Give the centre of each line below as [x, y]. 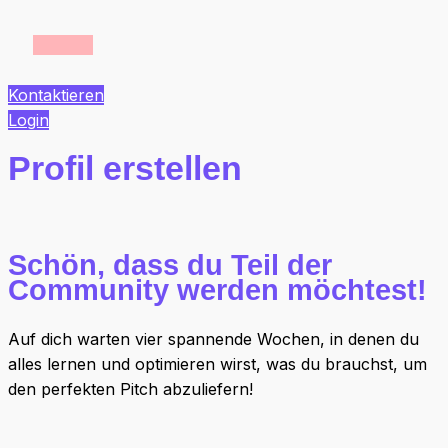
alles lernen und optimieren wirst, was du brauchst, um [217, 363]
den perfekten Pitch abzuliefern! [130, 388]
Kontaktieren [56, 95]
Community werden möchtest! [217, 289]
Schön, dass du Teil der [170, 264]
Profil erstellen [125, 167]
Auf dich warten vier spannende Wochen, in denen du [213, 338]
